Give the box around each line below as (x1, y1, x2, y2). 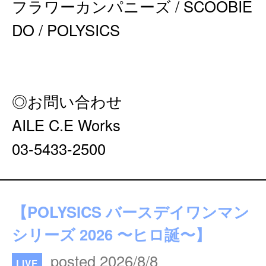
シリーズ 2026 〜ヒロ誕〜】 (12, 223, 211, 245)
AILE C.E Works (12, 114, 121, 135)
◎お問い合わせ (12, 90, 122, 112)
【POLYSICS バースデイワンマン (12, 201, 249, 223)
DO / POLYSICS (12, 19, 120, 40)
